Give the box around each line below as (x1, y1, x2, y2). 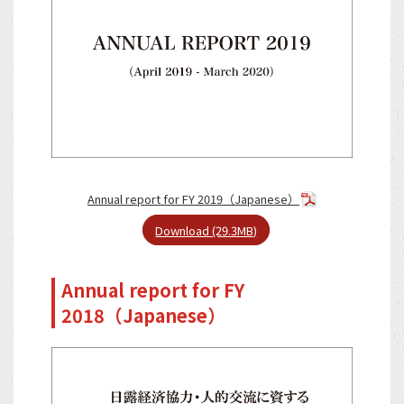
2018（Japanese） (61, 301, 225, 328)
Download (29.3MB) (155, 221, 258, 239)
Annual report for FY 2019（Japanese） (87, 189, 299, 207)
